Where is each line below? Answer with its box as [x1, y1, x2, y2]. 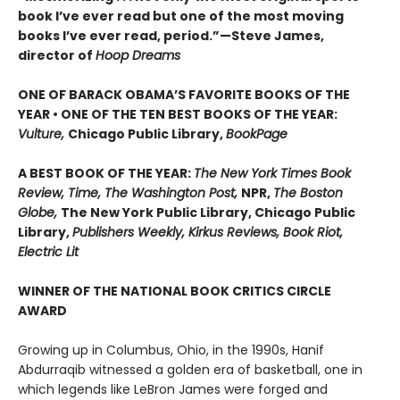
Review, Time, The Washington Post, [18, 184, 241, 203]
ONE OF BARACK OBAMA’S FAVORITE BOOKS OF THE [18, 86, 350, 104]
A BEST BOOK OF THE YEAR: [18, 164, 194, 183]
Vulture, [18, 125, 68, 144]
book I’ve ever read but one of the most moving [18, 7, 344, 26]
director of [18, 46, 96, 65]
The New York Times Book [194, 164, 351, 183]
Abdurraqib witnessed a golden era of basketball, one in [18, 361, 362, 379]
